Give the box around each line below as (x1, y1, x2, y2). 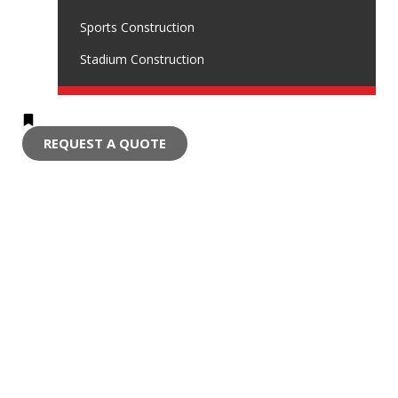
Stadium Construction (80, 50, 204, 68)
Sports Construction (80, 18, 195, 36)
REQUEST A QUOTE (44, 133, 166, 152)
